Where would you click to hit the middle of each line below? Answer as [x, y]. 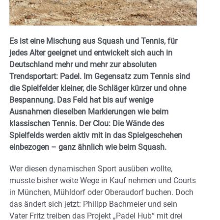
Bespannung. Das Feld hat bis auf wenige [81, 100]
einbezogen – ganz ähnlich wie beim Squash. [88, 147]
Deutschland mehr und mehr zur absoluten [83, 64]
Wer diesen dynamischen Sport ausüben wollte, [91, 168]
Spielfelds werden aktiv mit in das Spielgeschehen [96, 135]
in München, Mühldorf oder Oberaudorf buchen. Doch [101, 192]
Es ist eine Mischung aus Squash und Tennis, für [93, 41]
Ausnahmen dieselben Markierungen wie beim [89, 111]
